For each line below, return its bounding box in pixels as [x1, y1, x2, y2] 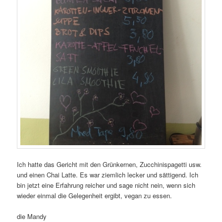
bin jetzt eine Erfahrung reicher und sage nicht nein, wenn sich [17, 180, 196, 190]
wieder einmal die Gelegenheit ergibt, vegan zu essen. [17, 191, 172, 201]
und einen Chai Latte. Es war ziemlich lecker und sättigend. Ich [17, 170, 199, 180]
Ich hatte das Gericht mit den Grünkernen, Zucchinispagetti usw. [17, 160, 202, 169]
